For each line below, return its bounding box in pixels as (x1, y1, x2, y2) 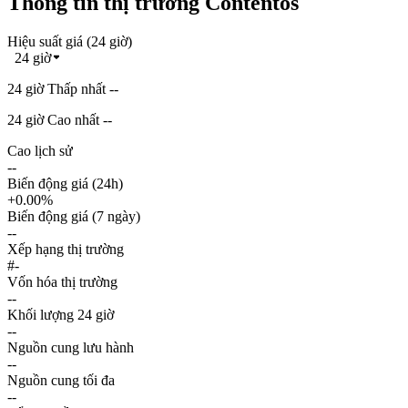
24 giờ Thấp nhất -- (7, 80, 118, 97)
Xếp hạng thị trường (7, 240, 124, 257)
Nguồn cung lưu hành (7, 339, 134, 355)
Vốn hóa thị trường (7, 273, 117, 290)
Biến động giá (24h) (7, 175, 123, 191)
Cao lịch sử (7, 142, 73, 158)
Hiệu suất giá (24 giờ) (7, 33, 132, 49)
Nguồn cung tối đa (7, 372, 115, 388)
